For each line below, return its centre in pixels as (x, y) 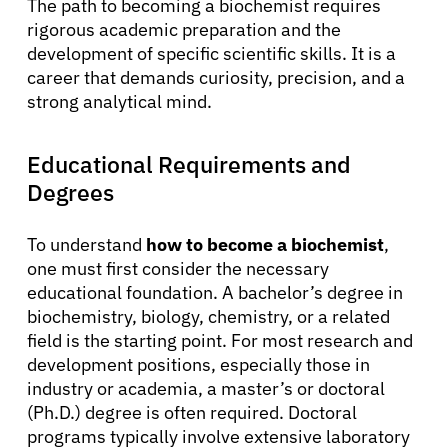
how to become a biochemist (265, 244)
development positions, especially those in (198, 364)
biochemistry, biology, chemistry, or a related (208, 316)
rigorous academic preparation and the (184, 29)
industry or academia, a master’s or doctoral (206, 388)
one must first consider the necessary (178, 268)
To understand (86, 244)
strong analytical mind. (119, 101)
